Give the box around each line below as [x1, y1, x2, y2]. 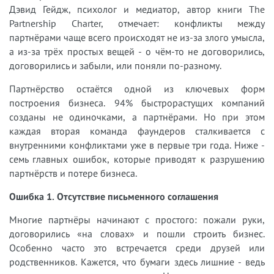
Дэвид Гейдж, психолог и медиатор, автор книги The [9, 2, 265, 15]
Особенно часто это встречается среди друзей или [9, 241, 265, 254]
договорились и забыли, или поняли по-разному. [9, 59, 221, 72]
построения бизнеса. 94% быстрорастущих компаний [9, 96, 265, 109]
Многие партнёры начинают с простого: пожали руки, [9, 213, 265, 226]
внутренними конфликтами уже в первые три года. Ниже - [9, 138, 265, 151]
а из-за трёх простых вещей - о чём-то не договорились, [9, 45, 265, 57]
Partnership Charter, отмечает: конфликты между [9, 17, 265, 29]
